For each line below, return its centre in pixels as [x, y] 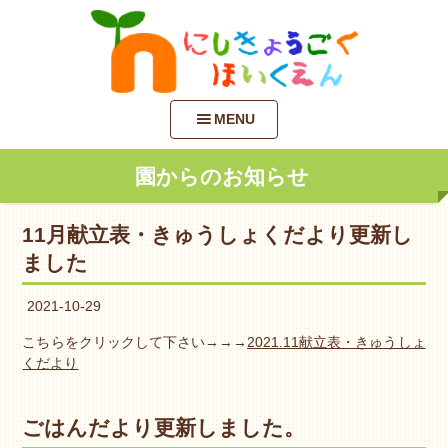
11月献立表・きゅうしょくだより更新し [218, 235]
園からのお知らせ [221, 177]
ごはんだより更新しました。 [164, 428]
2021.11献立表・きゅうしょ [336, 342]
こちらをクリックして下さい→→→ [135, 342]
